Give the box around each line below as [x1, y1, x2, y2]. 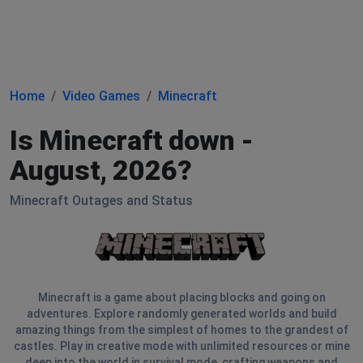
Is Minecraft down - [10, 124, 254, 156]
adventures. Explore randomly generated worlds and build [26, 307, 337, 320]
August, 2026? [10, 154, 192, 186]
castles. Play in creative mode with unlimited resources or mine [13, 340, 350, 352]
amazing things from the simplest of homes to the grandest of [15, 323, 348, 336]
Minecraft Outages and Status [10, 193, 193, 208]
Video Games [62, 88, 140, 104]
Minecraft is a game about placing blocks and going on [37, 291, 326, 304]
